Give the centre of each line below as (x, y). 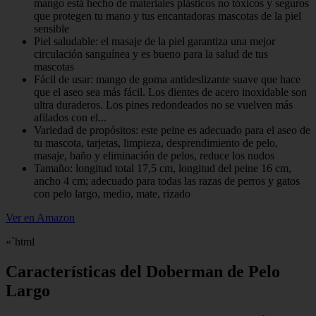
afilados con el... (70, 117)
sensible (51, 28)
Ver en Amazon (40, 217)
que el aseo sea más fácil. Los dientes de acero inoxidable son (170, 92)
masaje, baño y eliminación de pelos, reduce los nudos (154, 155)
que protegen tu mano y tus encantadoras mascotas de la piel (168, 16)
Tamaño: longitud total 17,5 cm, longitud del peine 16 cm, (163, 168)
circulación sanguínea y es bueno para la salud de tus (151, 54)
